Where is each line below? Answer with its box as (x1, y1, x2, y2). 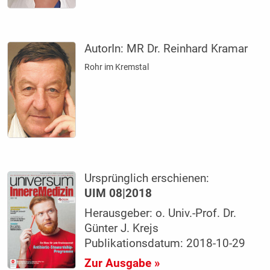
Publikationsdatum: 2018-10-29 (84, 237, 246, 251)
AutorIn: (84, 42, 127, 56)
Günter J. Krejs (84, 222, 159, 236)
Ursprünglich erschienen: (84, 172, 210, 186)
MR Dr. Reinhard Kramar (127, 42, 248, 56)
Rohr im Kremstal (84, 62, 149, 72)
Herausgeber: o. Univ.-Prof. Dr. (84, 207, 237, 221)
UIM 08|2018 (84, 187, 152, 201)
